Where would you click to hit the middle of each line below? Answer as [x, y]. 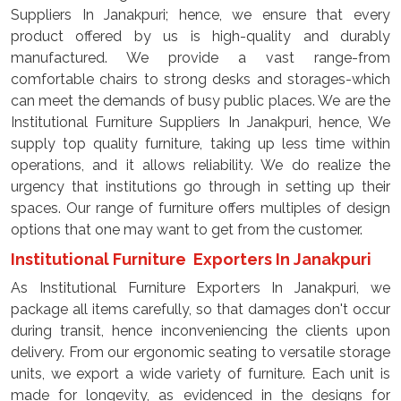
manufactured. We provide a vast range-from [200, 58]
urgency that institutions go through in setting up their [200, 187]
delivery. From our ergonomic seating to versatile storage [200, 352]
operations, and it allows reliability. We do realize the [200, 165]
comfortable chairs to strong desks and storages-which [200, 79]
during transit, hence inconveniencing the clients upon [200, 331]
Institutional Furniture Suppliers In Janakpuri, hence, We [200, 122]
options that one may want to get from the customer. [187, 230]
